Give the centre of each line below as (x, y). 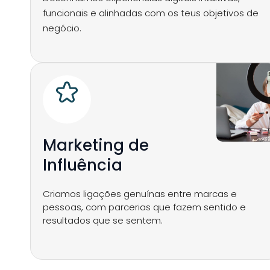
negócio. (62, 28)
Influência (83, 165)
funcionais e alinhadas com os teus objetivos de (151, 13)
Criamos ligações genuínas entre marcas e (140, 194)
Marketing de (96, 145)
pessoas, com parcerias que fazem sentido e (144, 207)
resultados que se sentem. (103, 220)
